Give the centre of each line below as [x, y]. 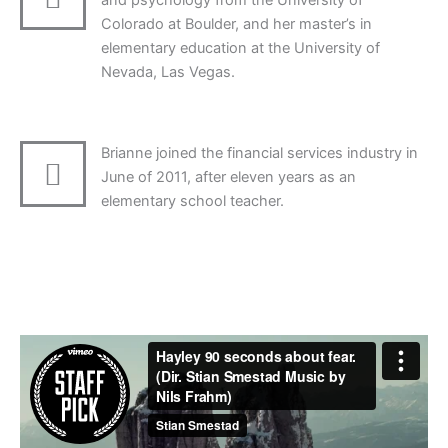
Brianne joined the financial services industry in [259, 153]
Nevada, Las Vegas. [168, 72]
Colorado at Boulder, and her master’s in [236, 24]
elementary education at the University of [240, 48]
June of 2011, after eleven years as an [228, 177]
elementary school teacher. [192, 201]
